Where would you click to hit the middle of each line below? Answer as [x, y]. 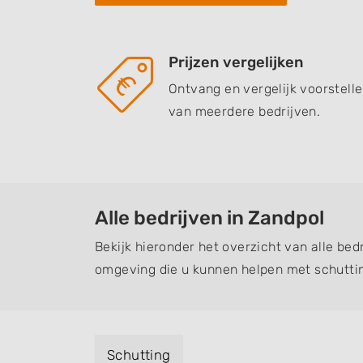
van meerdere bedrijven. [245, 111]
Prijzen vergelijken [236, 62]
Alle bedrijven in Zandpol [209, 218]
